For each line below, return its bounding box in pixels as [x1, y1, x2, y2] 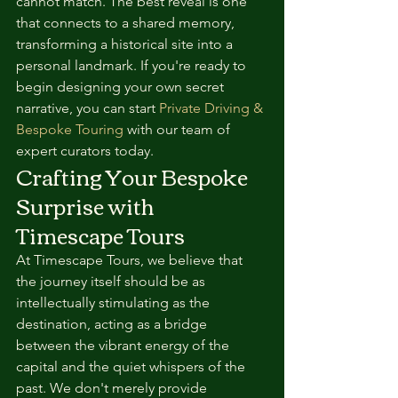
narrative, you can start [16, 99, 159, 116]
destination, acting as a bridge [16, 315, 211, 332]
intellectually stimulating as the [16, 294, 213, 311]
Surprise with [16, 186, 158, 225]
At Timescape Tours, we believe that [16, 251, 246, 268]
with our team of [123, 121, 234, 138]
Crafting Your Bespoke [16, 156, 251, 195]
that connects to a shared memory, [16, 14, 238, 31]
